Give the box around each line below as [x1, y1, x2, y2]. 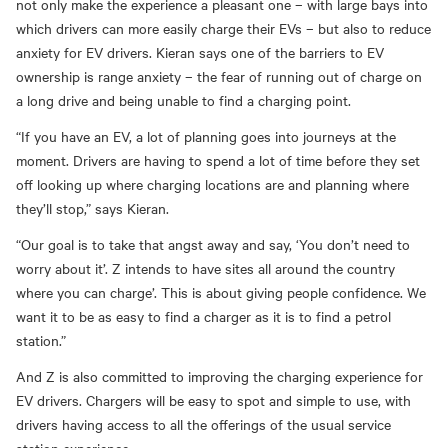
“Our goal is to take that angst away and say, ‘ [16, 234, 299, 255]
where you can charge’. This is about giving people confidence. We [16, 282, 426, 303]
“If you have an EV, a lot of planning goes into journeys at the [16, 126, 396, 147]
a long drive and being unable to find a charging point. [16, 90, 351, 111]
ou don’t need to [307, 234, 410, 255]
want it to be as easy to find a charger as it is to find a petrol [16, 306, 391, 327]
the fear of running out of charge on [193, 66, 422, 87]
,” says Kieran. [84, 198, 169, 219]
